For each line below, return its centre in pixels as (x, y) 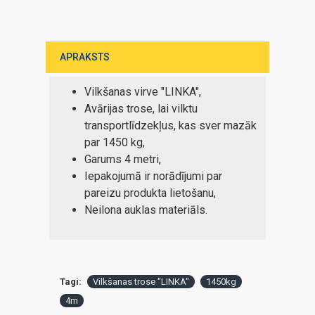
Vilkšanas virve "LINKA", (143, 92)
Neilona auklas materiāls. (146, 210)
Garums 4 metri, (123, 159)
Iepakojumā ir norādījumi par (153, 176)
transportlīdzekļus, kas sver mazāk (171, 126)
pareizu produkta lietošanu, (150, 193)
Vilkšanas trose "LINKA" (141, 282)
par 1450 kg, (115, 142)
